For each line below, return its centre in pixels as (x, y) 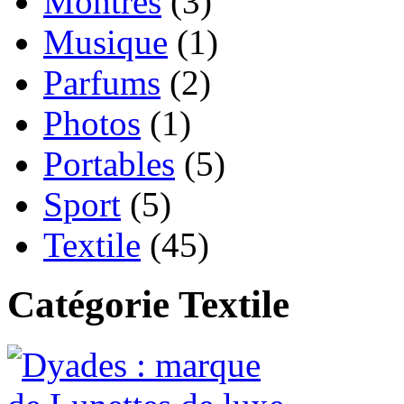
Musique (106, 41)
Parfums (102, 82)
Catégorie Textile (148, 305)
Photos (92, 123)
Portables (109, 163)
